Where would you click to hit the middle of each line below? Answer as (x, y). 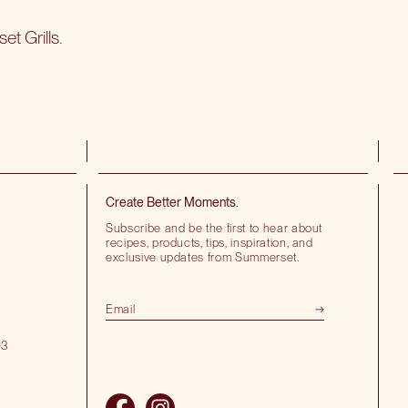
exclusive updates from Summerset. (203, 256)
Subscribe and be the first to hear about (214, 227)
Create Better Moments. (172, 202)
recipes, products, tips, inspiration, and (209, 242)
